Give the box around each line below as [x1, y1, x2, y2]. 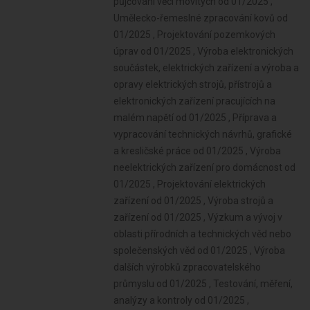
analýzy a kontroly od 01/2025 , [113, 295, 250, 306]
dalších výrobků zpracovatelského [113, 262, 262, 273]
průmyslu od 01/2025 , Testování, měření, [113, 278, 293, 289]
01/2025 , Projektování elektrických [113, 179, 266, 190]
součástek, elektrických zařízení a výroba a [113, 62, 300, 73]
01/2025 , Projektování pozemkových [113, 29, 276, 40]
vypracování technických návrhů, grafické [113, 129, 293, 140]
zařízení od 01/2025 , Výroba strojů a [113, 195, 274, 206]
